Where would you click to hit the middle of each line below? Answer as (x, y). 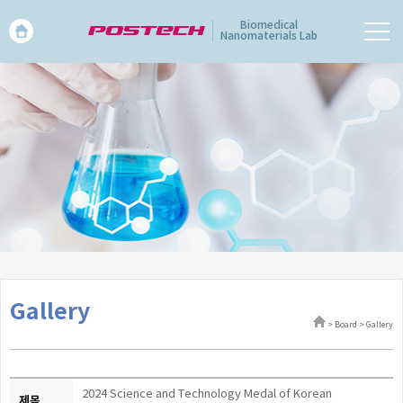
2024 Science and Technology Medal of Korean (207, 394)
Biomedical (269, 25)
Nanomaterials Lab (269, 36)
